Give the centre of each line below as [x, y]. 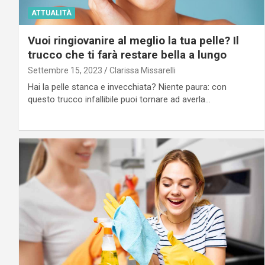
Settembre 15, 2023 [65, 71]
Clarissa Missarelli [143, 71]
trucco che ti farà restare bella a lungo [127, 55]
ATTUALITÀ [51, 13]
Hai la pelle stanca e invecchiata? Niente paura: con [127, 87]
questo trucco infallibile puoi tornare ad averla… [119, 100]
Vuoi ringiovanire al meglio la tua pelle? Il [133, 41]
